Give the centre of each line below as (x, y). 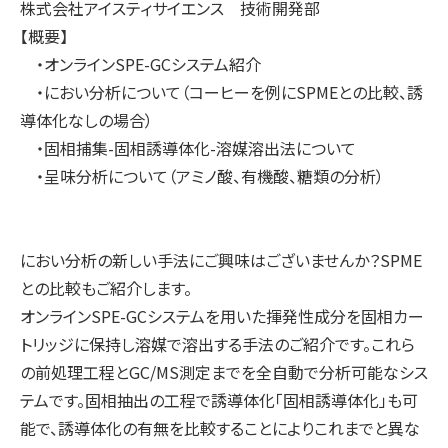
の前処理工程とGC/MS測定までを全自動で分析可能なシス (224, 372)
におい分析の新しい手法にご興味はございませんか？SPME (221, 260)
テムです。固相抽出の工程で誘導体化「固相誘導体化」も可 (219, 400)
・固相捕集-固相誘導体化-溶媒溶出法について (188, 148)
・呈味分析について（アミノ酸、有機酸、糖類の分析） (202, 176)
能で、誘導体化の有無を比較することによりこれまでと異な (220, 428)
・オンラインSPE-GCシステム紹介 (140, 64)
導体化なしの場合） (86, 120)
